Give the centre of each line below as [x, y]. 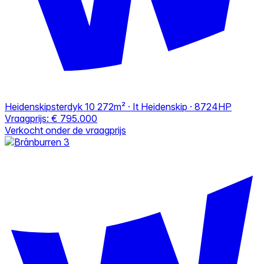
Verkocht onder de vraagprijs [65, 130]
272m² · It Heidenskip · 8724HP [164, 106]
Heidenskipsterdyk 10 [50, 106]
